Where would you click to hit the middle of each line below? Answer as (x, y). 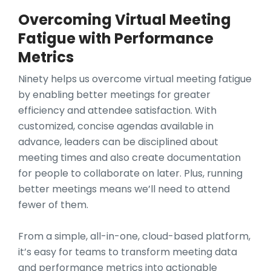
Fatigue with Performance (116, 39)
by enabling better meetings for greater (114, 95)
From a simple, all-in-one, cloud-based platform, (134, 237)
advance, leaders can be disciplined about (118, 142)
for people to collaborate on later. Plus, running (130, 174)
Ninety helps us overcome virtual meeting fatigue (135, 79)
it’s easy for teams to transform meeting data (128, 252)
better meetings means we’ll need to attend (124, 189)
